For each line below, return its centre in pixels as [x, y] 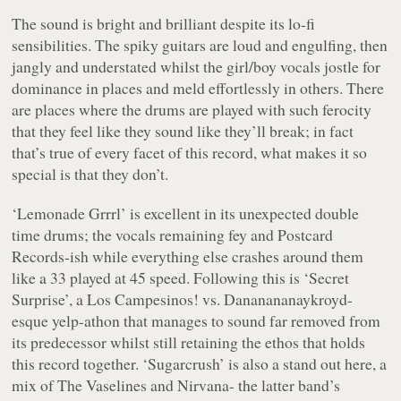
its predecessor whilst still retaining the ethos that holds [189, 341]
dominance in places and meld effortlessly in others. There [198, 87]
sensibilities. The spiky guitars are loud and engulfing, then [200, 44]
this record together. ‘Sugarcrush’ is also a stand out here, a [200, 363]
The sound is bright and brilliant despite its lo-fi [164, 23]
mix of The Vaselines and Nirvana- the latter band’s [176, 384]
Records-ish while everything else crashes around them [188, 256]
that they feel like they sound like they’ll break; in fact [183, 130]
